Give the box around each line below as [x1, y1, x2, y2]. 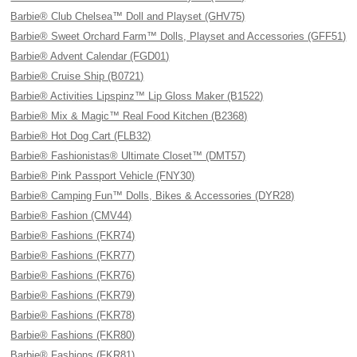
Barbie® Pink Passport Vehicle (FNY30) [10, 170, 195, 182]
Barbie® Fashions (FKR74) [10, 229, 135, 241]
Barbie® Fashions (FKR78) [10, 309, 135, 321]
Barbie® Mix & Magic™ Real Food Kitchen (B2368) [10, 110, 248, 122]
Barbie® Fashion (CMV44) [10, 210, 132, 222]
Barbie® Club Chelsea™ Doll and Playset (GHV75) [10, 10, 245, 22]
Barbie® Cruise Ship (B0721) [10, 70, 144, 82]
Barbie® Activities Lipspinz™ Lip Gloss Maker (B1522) [10, 90, 264, 102]
